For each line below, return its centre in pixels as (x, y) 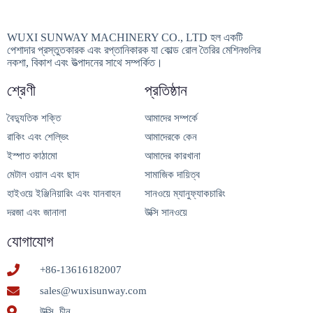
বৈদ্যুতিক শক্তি (34, 118)
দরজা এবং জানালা (37, 212)
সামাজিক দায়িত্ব (173, 175)
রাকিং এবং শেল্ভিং (38, 137)
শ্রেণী (21, 90)
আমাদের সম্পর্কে (172, 118)
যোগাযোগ (30, 241)
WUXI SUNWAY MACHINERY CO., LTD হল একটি (125, 37)
